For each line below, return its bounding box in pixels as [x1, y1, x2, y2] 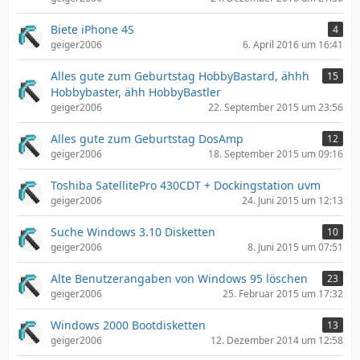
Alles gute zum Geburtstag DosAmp [51, 131, 243, 146]
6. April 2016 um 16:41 [243, 38, 343, 51]
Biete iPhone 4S [51, 22, 134, 37]
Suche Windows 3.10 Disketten [51, 224, 215, 239]
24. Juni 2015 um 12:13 [242, 194, 343, 207]
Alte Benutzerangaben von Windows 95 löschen [51, 271, 308, 286]
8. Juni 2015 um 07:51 [247, 240, 343, 254]
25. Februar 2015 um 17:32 [223, 287, 343, 301]
